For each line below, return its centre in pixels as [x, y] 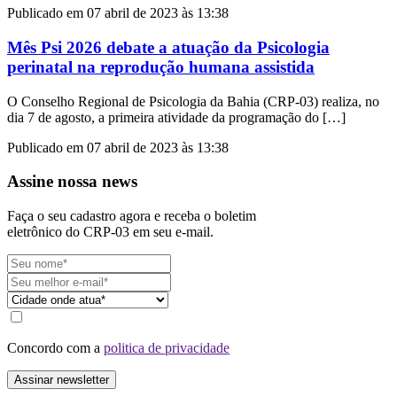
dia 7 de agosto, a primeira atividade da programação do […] [176, 117]
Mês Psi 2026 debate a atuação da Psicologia [168, 47]
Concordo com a [55, 348]
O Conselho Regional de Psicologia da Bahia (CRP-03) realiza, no [193, 101]
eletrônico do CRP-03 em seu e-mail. [110, 232]
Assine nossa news [72, 182]
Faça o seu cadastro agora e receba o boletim [132, 216]
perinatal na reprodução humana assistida [161, 66]
